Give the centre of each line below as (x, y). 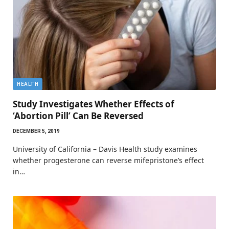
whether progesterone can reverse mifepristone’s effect (108, 160)
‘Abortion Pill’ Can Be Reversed (78, 116)
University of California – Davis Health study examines (105, 149)
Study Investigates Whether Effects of (94, 104)
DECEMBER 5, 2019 (36, 131)
